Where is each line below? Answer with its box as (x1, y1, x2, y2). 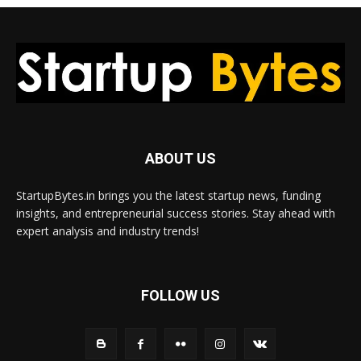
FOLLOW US (141, 287, 220, 305)
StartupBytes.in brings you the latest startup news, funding (16, 188, 321, 204)
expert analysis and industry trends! (16, 223, 199, 239)
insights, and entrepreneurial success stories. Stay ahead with (16, 205, 335, 222)
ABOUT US (145, 150, 216, 168)
